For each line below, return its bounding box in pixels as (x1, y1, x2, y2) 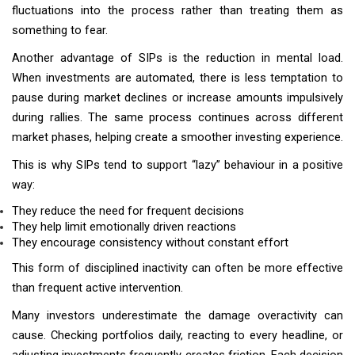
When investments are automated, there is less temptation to (12, 71, 343, 85)
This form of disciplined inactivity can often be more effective (12, 261, 343, 275)
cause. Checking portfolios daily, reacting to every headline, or (12, 328, 343, 342)
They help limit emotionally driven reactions (12, 219, 236, 234)
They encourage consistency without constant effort (12, 235, 288, 250)
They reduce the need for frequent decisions (12, 204, 244, 218)
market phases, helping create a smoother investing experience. (12, 130, 343, 144)
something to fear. (12, 23, 108, 37)
